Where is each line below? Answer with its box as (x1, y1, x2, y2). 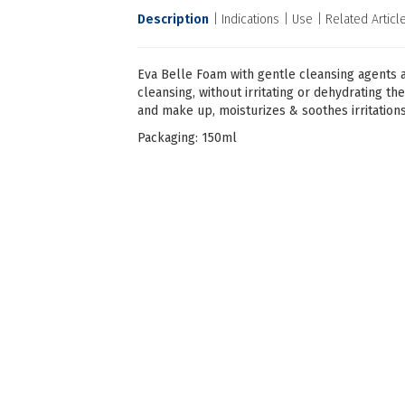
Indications (221, 12, 279, 27)
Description (137, 12, 209, 27)
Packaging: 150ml (137, 130, 237, 146)
